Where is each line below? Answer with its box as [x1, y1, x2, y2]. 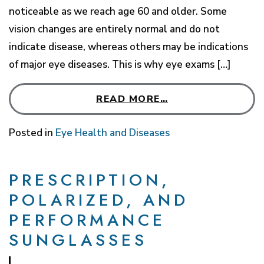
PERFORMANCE [9, 207, 166, 232]
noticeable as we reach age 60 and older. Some [9, 4, 227, 18]
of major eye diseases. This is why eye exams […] [9, 57, 231, 71]
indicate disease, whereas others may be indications [9, 39, 248, 54]
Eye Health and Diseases [55, 126, 170, 140]
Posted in [9, 126, 55, 140]
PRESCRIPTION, [9, 167, 170, 192]
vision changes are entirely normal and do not [9, 22, 220, 36]
